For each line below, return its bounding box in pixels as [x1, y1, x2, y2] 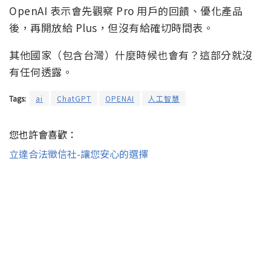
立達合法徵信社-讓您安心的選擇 [9, 146, 148, 161]
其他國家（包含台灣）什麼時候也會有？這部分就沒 [9, 47, 253, 62]
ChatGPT [57, 93, 91, 103]
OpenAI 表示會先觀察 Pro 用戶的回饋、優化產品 [9, 2, 243, 18]
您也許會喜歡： [9, 126, 77, 142]
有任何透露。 [9, 64, 73, 79]
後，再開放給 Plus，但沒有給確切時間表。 [9, 19, 214, 35]
